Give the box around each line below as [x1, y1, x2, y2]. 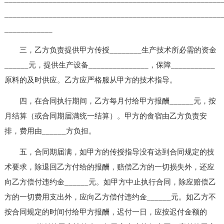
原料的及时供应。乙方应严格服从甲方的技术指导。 [4, 75, 177, 84]
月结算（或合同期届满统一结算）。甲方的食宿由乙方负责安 [4, 111, 207, 120]
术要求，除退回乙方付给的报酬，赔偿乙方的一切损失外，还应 [4, 162, 214, 171]
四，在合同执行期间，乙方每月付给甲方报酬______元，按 [4, 96, 216, 105]
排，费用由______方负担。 [4, 126, 96, 135]
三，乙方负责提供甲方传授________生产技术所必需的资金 [4, 45, 216, 54]
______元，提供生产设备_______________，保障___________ [4, 60, 215, 69]
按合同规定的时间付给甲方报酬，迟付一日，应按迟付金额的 [4, 207, 207, 216]
